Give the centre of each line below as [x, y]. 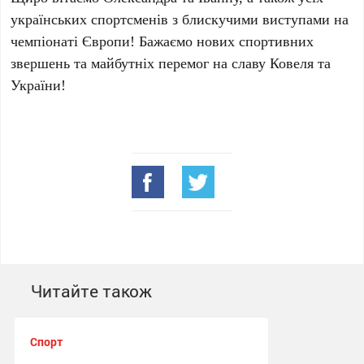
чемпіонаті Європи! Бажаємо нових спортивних [162, 41]
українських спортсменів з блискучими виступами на [180, 19]
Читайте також [91, 291]
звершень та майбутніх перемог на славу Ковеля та [171, 63]
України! [39, 84]
